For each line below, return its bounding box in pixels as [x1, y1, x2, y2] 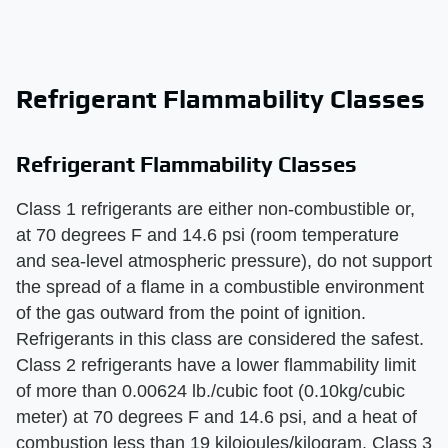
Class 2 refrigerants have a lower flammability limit [16, 355, 416, 376]
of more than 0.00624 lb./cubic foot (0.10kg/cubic [16, 381, 405, 402]
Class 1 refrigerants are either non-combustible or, [16, 199, 415, 220]
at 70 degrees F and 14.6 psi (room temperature [16, 225, 399, 246]
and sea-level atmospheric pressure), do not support [16, 251, 432, 272]
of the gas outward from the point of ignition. [16, 303, 366, 324]
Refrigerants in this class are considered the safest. [16, 329, 424, 350]
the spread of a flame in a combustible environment [16, 277, 424, 298]
